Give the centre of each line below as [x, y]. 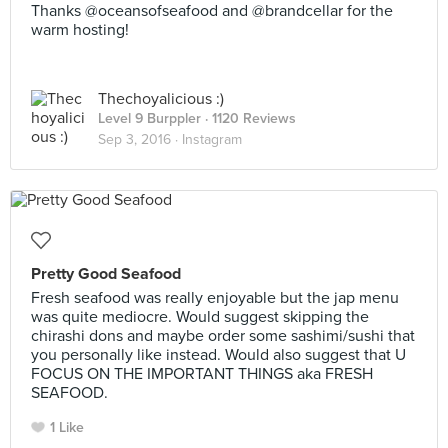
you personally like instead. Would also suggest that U [218, 355]
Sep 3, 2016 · [140, 139]
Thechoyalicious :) [161, 99]
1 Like [67, 427]
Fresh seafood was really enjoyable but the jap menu [215, 298]
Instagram [212, 139]
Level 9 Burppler [149, 118]
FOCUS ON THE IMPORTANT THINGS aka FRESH [202, 374]
